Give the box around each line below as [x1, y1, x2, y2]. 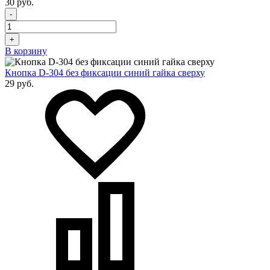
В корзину [5, 45, 47, 56]
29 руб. [5, 78, 34, 89]
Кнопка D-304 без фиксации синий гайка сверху [5, 67, 205, 78]
